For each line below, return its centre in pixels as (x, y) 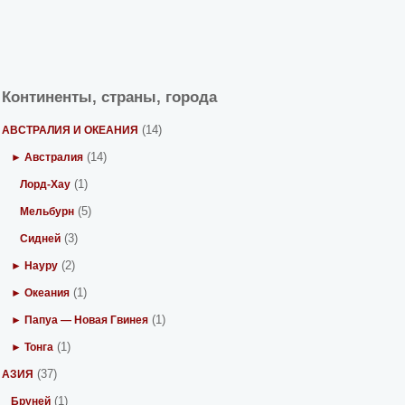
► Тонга (33, 347)
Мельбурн (47, 212)
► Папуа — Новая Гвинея (80, 320)
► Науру (35, 266)
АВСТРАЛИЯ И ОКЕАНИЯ (71, 130)
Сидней (41, 239)
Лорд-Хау (46, 184)
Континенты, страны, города (110, 97)
